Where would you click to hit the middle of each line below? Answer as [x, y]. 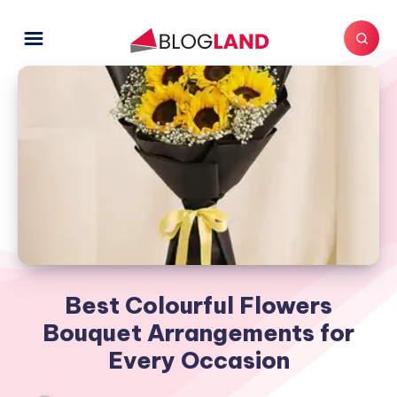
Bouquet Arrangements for [198, 332]
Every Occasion [198, 360]
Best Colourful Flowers [198, 305]
